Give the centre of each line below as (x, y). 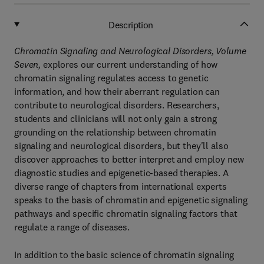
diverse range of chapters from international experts (121, 186)
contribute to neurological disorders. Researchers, (117, 105)
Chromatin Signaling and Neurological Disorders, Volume (130, 51)
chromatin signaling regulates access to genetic (111, 78)
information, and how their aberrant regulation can (117, 91)
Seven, (28, 64)
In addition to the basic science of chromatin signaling (124, 255)
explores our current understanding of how (129, 64)
